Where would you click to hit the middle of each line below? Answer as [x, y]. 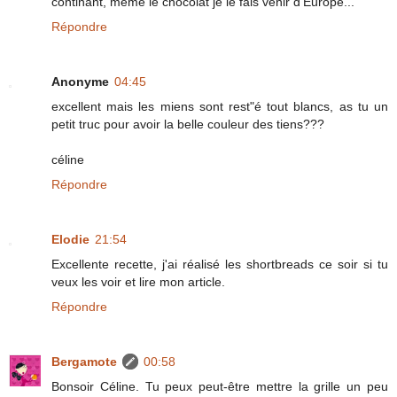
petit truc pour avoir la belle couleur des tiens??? [188, 124]
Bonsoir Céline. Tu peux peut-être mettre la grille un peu [220, 386]
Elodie [70, 239]
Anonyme [80, 81]
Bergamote [84, 361]
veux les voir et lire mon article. [138, 281]
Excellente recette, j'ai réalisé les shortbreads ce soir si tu [220, 264]
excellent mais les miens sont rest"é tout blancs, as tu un [220, 106]
